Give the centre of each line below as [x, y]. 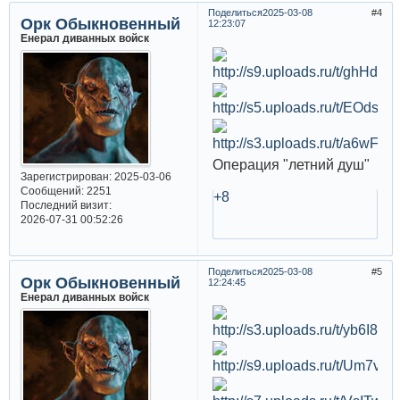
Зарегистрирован [64, 176]
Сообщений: [52, 190]
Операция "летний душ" [291, 164]
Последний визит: [66, 204]
